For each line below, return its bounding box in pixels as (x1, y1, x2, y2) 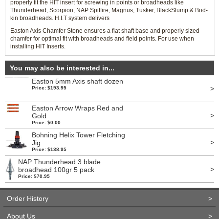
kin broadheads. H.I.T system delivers (10, 15, 109, 22)
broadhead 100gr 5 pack (18, 166, 94, 174)
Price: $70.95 (18, 174, 50, 179)
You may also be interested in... (10, 64, 114, 72)
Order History (7, 195, 48, 202)
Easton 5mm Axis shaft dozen (32, 77, 123, 85)
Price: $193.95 (32, 85, 66, 90)
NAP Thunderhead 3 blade (18, 158, 101, 166)
